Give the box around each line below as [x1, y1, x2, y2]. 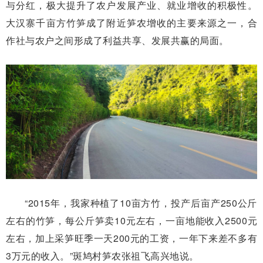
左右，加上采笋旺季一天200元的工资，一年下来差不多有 [6, 231, 257, 245]
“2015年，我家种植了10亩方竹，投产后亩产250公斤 [25, 196, 257, 210]
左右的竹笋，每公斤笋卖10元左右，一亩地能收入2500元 [6, 214, 257, 228]
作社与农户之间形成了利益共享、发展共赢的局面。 [6, 33, 229, 48]
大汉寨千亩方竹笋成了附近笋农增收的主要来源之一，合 [6, 16, 257, 30]
